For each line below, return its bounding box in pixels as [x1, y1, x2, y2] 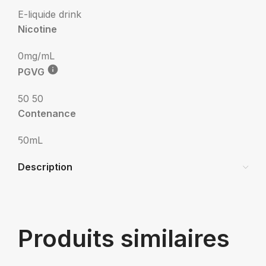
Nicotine [18, 23, 57, 35]
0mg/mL [18, 50, 55, 62]
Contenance [18, 107, 76, 119]
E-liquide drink [18, 8, 81, 20]
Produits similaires [18, 224, 230, 253]
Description [18, 161, 72, 173]
